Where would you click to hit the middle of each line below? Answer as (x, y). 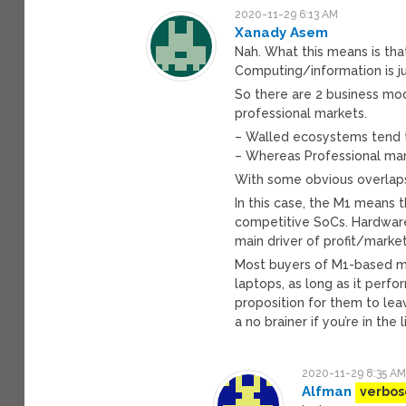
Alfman (327, 391)
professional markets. (301, 113)
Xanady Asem (282, 32)
